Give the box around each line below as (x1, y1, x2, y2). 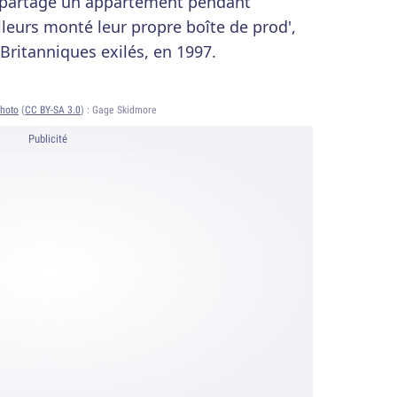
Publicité (28, 131, 67, 146)
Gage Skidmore (92, 103, 157, 116)
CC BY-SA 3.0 (25, 103, 81, 116)
